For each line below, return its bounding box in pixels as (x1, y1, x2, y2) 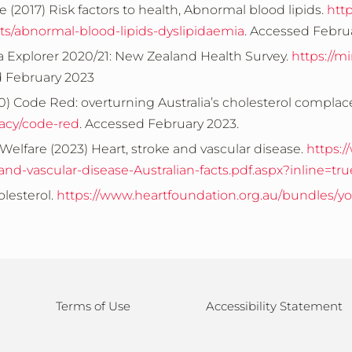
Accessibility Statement (206, 299, 343, 313)
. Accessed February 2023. (79, 116, 245, 131)
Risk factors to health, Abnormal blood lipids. (49, 2, 327, 17)
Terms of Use (56, 299, 130, 313)
